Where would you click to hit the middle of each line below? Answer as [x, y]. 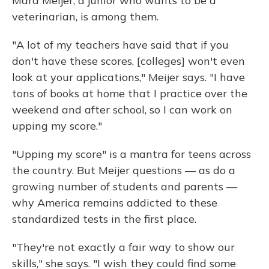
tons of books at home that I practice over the [130, 94]
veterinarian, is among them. [85, 17]
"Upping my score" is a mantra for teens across [131, 154]
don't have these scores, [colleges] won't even [128, 61]
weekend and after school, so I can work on [122, 110]
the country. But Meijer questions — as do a [124, 171]
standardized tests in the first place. [104, 219]
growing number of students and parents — [125, 187]
